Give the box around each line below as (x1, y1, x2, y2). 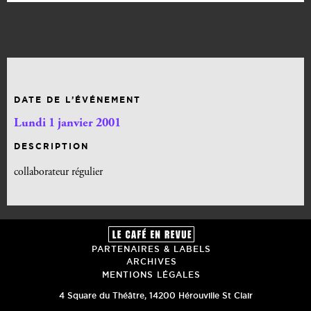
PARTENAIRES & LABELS (92, 244, 211, 253)
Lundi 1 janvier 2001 (14, 117, 121, 131)
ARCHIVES (126, 257, 177, 267)
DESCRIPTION (14, 142, 89, 151)
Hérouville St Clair (178, 290, 253, 300)
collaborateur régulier (14, 167, 103, 178)
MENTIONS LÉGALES (102, 269, 201, 279)
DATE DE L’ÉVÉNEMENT (14, 95, 141, 105)
